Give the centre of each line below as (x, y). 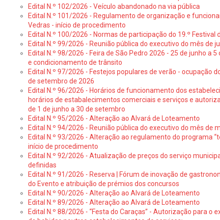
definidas (42, 165)
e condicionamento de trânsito (75, 62)
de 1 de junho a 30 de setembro (76, 109)
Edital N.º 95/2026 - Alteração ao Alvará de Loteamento (114, 118)
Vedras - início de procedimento (77, 25)
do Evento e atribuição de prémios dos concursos (103, 184)
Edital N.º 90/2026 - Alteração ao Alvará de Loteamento (114, 193)
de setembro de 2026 (61, 81)
